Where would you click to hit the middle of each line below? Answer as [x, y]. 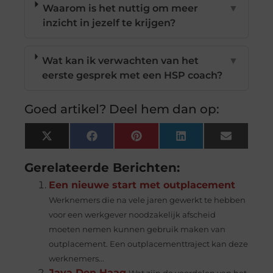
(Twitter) [73, 150]
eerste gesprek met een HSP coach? [133, 75]
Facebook [121, 140]
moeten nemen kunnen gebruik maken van [137, 229]
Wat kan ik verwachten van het [121, 60]
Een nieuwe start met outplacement [142, 185]
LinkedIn [208, 140]
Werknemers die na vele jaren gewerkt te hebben [147, 200]
